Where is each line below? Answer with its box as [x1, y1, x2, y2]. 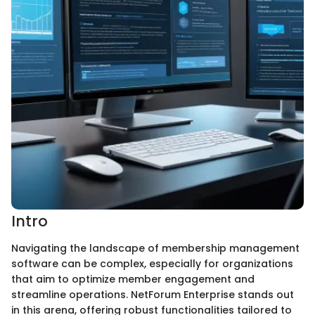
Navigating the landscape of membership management [11, 240, 300, 255]
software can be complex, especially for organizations [11, 256, 293, 271]
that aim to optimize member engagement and [11, 271, 255, 286]
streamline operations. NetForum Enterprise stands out [11, 287, 294, 302]
